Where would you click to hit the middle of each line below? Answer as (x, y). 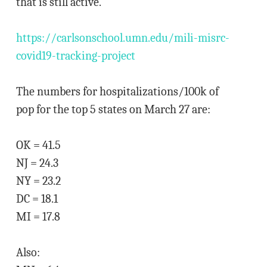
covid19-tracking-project (75, 56)
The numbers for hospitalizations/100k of (117, 91)
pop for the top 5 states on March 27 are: (113, 109)
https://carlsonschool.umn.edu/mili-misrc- (122, 38)
